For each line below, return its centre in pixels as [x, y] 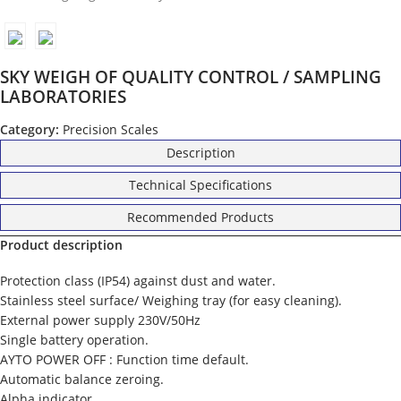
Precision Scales [111, 130]
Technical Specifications [200, 185]
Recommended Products [200, 218]
